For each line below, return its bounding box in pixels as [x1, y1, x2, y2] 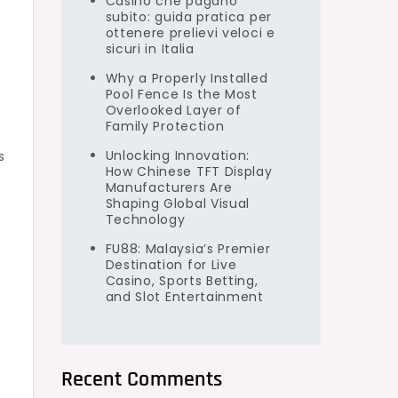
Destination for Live [105, 256, 237, 274]
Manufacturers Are [105, 179, 233, 196]
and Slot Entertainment [105, 288, 264, 306]
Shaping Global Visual [105, 195, 251, 212]
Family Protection [105, 117, 225, 135]
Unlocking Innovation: [105, 147, 251, 164]
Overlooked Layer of [105, 101, 242, 119]
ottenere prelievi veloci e [105, 24, 275, 42]
